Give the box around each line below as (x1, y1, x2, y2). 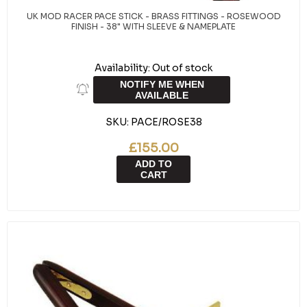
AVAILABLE (135, 90, 188, 101)
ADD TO (135, 158, 172, 169)
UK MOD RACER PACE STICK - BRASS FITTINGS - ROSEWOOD (26, 11, 281, 21)
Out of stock (152, 62, 212, 74)
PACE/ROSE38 (130, 116, 202, 128)
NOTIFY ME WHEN (119, 79, 204, 90)
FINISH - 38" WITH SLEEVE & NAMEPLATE (71, 21, 236, 32)
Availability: (95, 62, 150, 74)
